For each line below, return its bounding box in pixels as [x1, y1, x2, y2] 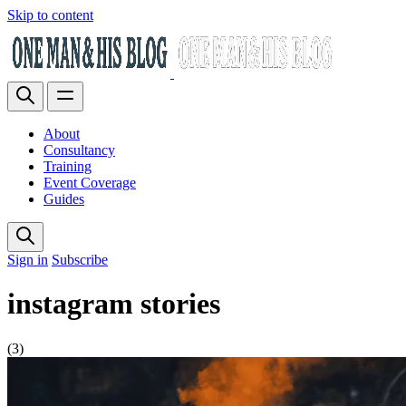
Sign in [7, 252, 48, 267]
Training [43, 159, 92, 174]
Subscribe [52, 252, 108, 267]
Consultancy [43, 142, 115, 158]
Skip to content [7, 7, 93, 23]
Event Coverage [43, 175, 136, 190]
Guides [43, 191, 84, 207]
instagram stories [7, 287, 220, 321]
